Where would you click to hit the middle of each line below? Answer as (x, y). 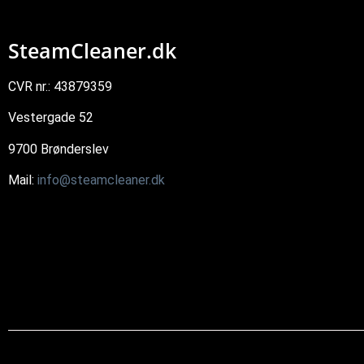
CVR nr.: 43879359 (60, 87)
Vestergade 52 (51, 118)
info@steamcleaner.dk (101, 180)
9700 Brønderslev (58, 149)
